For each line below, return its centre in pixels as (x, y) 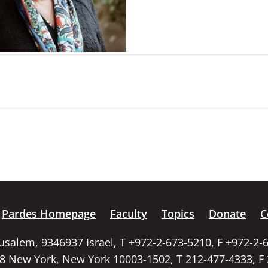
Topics (178, 214)
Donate (227, 214)
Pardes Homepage (49, 214)
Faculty (129, 214)
